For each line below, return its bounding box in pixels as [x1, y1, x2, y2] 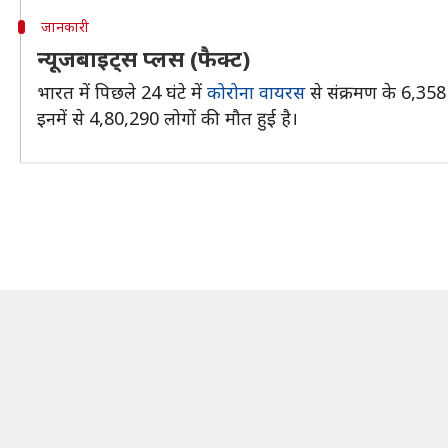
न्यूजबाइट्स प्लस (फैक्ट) [37, 43, 250, 73]
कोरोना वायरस [207, 80, 305, 104]
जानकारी [40, 17, 89, 36]
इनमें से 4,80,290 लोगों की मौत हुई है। [37, 106, 298, 130]
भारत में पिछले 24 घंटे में [37, 80, 207, 104]
